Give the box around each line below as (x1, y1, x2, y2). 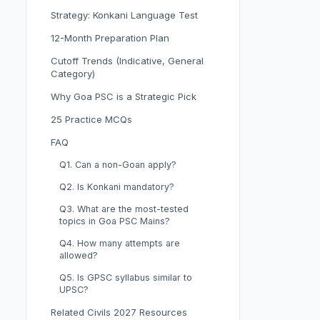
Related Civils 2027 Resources (51, 306, 187, 318)
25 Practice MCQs (51, 114, 132, 125)
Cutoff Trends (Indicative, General (51, 55, 204, 66)
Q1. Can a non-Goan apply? (59, 159, 176, 170)
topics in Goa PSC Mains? (59, 216, 170, 226)
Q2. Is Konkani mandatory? (59, 181, 174, 192)
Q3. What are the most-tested (59, 204, 189, 214)
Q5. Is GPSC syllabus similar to (59, 272, 192, 283)
